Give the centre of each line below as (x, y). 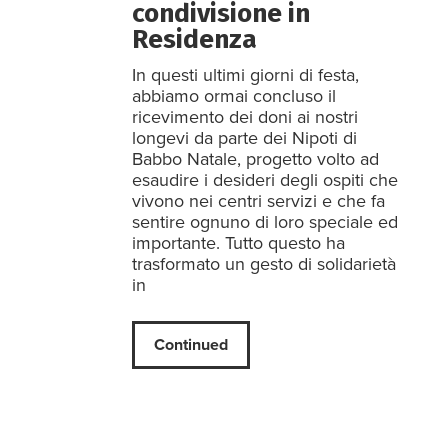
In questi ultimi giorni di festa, (245, 75)
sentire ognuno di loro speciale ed (265, 222)
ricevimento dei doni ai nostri (245, 117)
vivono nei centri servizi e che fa (258, 201)
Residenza (194, 40)
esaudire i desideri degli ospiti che (265, 180)
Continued (190, 345)
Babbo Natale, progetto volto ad (255, 159)
